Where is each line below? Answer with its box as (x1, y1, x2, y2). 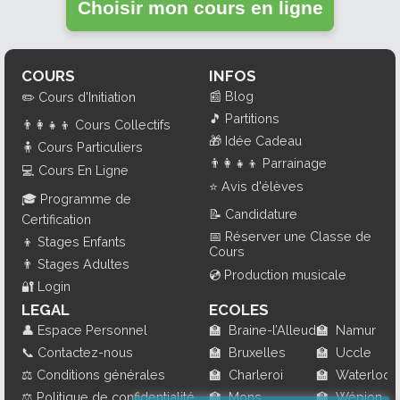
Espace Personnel (37, 322, 147, 338)
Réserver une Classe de (225, 229, 371, 245)
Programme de (39, 191, 131, 207)
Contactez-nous (37, 345, 133, 361)
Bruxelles (229, 345, 286, 361)
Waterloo (336, 367, 391, 383)
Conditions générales (36, 367, 165, 383)
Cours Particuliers (37, 139, 143, 155)
